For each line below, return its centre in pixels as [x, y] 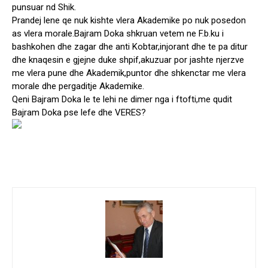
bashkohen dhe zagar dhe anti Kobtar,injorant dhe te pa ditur [130, 47]
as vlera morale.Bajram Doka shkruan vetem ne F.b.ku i [118, 34]
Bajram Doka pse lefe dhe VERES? [79, 113]
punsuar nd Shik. [44, 7]
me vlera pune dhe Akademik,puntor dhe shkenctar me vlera [129, 73]
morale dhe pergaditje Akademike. [78, 86]
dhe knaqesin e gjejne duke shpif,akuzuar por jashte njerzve [128, 60]
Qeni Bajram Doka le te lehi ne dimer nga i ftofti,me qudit [122, 100]
